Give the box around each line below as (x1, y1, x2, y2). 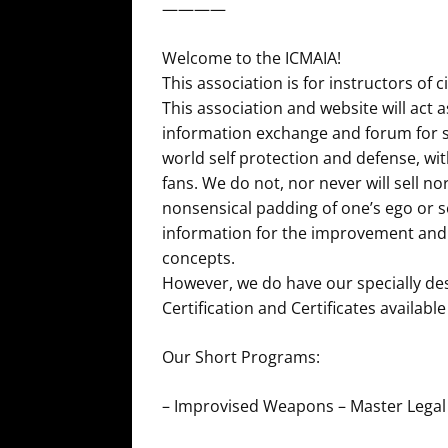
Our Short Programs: (162, 345, 320, 368)
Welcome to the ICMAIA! (162, 46, 341, 69)
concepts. (162, 246, 235, 269)
